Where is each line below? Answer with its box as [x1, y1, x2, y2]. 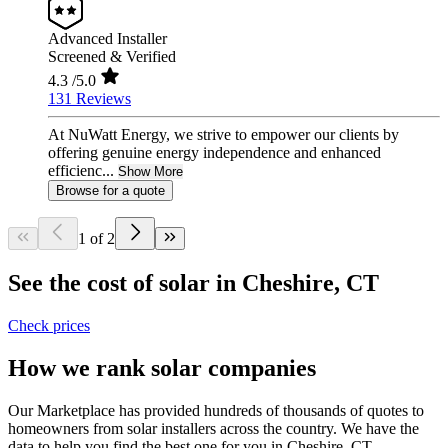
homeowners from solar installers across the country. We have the [8, 419, 419, 437]
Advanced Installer [48, 30, 167, 48]
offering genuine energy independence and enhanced [48, 144, 381, 162]
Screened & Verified [48, 48, 176, 66]
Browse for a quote [56, 183, 165, 199]
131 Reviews [48, 90, 131, 108]
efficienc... [48, 162, 114, 180]
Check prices [8, 317, 90, 335]
